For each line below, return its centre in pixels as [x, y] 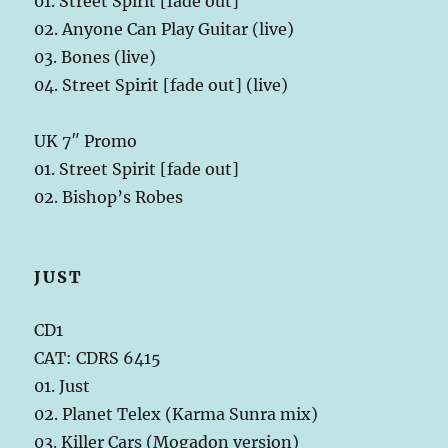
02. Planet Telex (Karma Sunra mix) [176, 413]
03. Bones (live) [95, 56]
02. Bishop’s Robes [109, 196]
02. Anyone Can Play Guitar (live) [164, 28]
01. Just [62, 385]
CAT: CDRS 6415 [98, 357]
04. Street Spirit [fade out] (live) [161, 84]
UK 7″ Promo [86, 140]
